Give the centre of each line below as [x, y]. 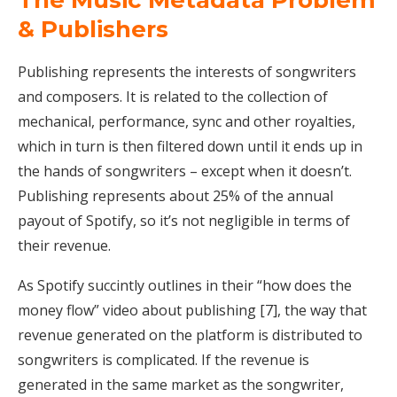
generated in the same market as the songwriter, [181, 385]
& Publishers [93, 30]
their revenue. [64, 246]
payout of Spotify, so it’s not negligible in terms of [184, 221]
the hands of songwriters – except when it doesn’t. [185, 171]
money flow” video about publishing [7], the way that [192, 311]
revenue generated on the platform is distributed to [190, 335]
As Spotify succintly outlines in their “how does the [185, 286]
